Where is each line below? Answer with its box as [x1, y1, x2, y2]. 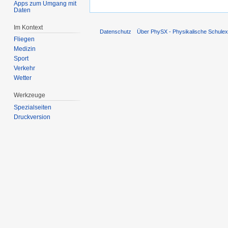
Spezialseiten [14, 104, 52, 111]
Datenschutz [100, 28, 131, 35]
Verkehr [14, 65, 36, 72]
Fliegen [14, 36, 35, 43]
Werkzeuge [14, 92, 46, 99]
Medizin [14, 45, 36, 53]
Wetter [14, 74, 32, 82]
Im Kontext [14, 23, 43, 31]
